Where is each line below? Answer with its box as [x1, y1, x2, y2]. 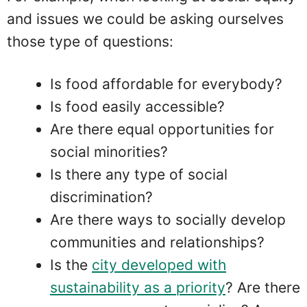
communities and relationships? [50, 234, 265, 251]
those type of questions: [7, 32, 173, 50]
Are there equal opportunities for [50, 121, 274, 138]
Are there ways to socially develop [50, 211, 286, 229]
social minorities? [50, 143, 168, 161]
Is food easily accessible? [50, 98, 225, 116]
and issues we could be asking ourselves [7, 10, 284, 27]
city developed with [92, 256, 226, 274]
